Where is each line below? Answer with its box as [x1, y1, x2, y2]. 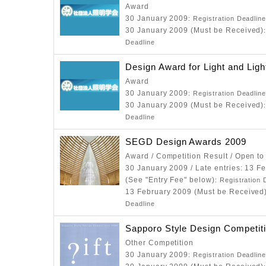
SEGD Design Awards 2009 [125, 137, 246, 147]
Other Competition [125, 239, 194, 247]
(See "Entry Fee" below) [125, 176, 215, 184]
